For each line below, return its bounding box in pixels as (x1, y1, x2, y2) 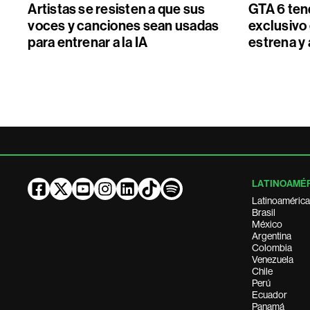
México (252, 219, 283, 230)
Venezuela (252, 254, 294, 265)
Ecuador (252, 289, 288, 300)
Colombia (252, 242, 293, 253)
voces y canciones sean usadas (28, 17, 219, 34)
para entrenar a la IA (28, 34, 148, 51)
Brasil (252, 207, 276, 218)
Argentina (252, 230, 292, 241)
